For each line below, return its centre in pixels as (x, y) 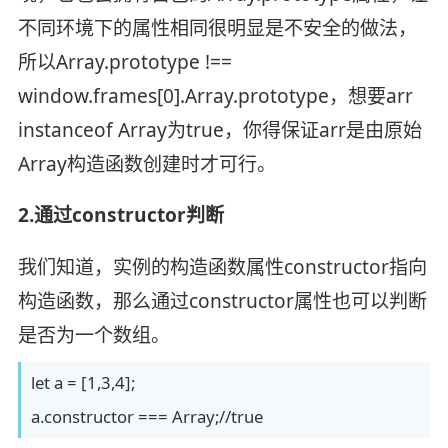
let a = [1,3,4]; (82, 383)
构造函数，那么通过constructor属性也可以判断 (222, 301)
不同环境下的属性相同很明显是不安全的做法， (217, 27)
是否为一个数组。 (93, 335)
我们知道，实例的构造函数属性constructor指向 (222, 267)
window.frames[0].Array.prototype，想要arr (215, 95)
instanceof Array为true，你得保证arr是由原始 (219, 129)
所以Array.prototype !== (124, 61)
